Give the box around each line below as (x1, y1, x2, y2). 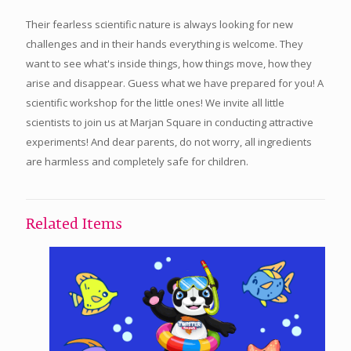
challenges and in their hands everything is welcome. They (26, 36, 303, 51)
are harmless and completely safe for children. (26, 154, 248, 168)
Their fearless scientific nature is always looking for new (26, 16, 293, 31)
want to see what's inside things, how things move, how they (26, 56, 312, 71)
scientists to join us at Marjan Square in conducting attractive (26, 114, 313, 129)
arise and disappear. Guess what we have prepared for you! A (26, 75, 324, 90)
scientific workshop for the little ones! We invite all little (26, 95, 284, 110)
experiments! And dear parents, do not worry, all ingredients (26, 134, 312, 149)
